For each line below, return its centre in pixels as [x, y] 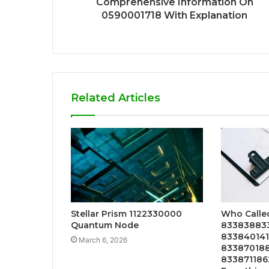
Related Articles [116, 98]
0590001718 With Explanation [174, 16]
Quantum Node [105, 225]
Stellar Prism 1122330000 [126, 214]
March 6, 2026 [103, 240]
